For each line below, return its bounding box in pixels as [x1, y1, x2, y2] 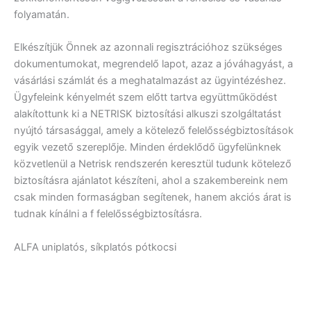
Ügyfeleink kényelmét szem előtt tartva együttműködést [14, 91, 277, 104]
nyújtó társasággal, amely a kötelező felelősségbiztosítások [14, 124, 294, 137]
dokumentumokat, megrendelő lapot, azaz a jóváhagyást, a [14, 58, 293, 71]
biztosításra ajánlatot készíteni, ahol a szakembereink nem [14, 174, 288, 187]
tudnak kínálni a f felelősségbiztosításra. [14, 208, 202, 221]
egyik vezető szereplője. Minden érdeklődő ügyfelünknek [14, 141, 281, 154]
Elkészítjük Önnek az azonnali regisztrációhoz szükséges [14, 41, 283, 54]
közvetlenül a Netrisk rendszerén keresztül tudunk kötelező [14, 158, 292, 171]
